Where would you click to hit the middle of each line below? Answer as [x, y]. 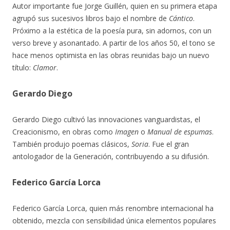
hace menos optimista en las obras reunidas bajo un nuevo [111, 55]
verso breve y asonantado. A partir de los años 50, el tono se [114, 43]
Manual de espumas [180, 132]
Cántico [181, 18]
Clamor [45, 68]
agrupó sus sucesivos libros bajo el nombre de [91, 18]
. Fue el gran [169, 144]
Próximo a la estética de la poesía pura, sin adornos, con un [112, 31]
